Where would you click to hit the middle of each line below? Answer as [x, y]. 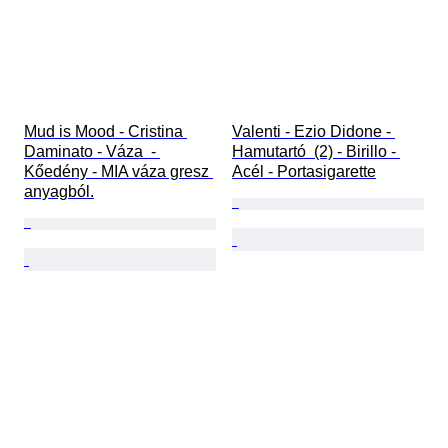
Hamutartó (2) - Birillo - [316, 152]
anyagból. [59, 192]
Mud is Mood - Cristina [105, 132]
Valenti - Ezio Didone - [313, 132]
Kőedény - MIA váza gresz [118, 172]
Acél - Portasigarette [304, 172]
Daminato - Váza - [92, 152]
